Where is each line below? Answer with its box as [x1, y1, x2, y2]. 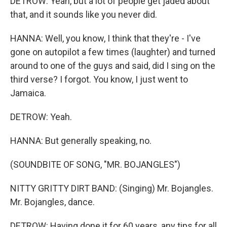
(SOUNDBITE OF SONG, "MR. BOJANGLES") [10, 159, 180, 170]
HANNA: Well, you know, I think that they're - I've [10, 33, 201, 44]
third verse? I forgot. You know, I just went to [10, 74, 188, 85]
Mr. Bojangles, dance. [10, 197, 95, 207]
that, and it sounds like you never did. [10, 9, 157, 20]
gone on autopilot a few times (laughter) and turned [10, 47, 215, 57]
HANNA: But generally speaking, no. [10, 135, 152, 146]
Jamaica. [10, 88, 46, 98]
